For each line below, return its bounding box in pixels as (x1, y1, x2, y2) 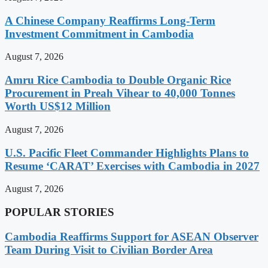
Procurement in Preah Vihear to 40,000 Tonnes (5, 87, 235, 100)
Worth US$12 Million (5, 100, 111, 113)
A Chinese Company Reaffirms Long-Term (5, 14, 215, 27)
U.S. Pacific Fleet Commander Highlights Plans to (5, 146, 249, 159)
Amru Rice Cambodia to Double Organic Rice (5, 74, 231, 87)
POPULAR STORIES (5, 206, 114, 219)
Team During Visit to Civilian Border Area (5, 243, 213, 256)
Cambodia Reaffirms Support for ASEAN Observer (5, 230, 258, 243)
